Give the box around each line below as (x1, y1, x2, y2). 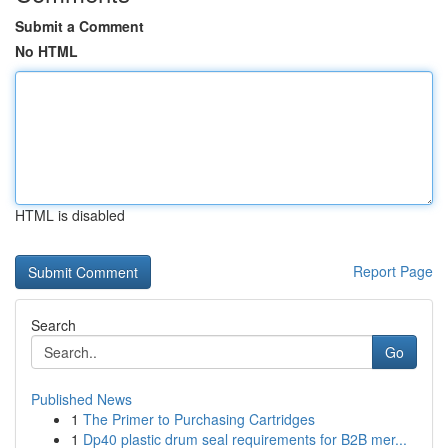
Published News (31, 389, 132, 409)
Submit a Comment (15, 16, 144, 36)
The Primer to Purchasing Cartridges (83, 409, 315, 429)
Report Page (353, 261, 433, 281)
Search (31, 315, 76, 335)
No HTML (15, 41, 78, 61)
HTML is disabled (15, 205, 125, 225)
